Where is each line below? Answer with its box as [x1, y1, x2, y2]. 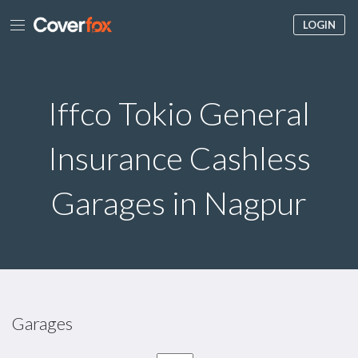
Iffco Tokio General [48, 94, 310, 133]
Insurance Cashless [47, 139, 311, 177]
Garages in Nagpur [51, 184, 307, 222]
